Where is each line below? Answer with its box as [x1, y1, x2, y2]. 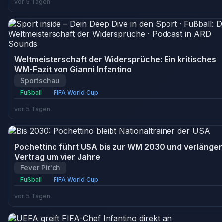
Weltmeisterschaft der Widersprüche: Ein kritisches [14, 55, 216, 64]
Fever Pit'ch [20, 164, 60, 172]
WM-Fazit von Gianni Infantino [14, 64, 132, 74]
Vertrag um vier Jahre [14, 152, 100, 162]
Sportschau [20, 76, 60, 85]
